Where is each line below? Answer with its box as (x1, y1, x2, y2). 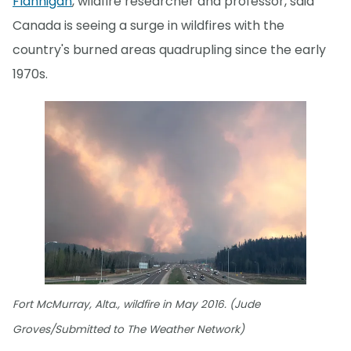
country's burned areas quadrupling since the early (13, 40, 326, 59)
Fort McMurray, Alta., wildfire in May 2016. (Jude (13, 297, 260, 313)
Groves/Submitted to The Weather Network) (13, 322, 244, 338)
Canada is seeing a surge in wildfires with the (13, 16, 284, 34)
